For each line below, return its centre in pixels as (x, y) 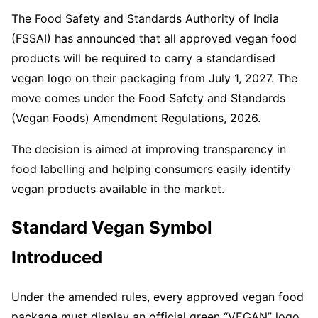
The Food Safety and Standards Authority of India (145, 18)
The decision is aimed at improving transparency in (149, 149)
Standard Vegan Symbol (112, 227)
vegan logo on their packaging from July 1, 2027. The (154, 78)
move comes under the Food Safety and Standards (148, 98)
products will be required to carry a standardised (143, 58)
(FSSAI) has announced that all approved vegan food (154, 38)
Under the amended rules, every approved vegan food (158, 296)
